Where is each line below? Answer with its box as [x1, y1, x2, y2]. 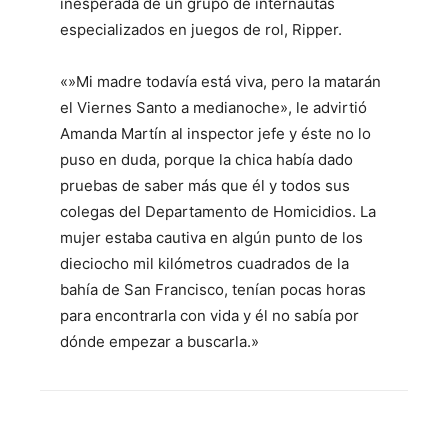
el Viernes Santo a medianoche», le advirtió [60, 97, 367, 117]
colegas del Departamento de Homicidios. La [60, 201, 376, 221]
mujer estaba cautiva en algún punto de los [60, 227, 363, 247]
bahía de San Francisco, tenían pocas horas [60, 279, 366, 299]
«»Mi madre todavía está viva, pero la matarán [60, 71, 381, 91]
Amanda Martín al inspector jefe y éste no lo [60, 123, 371, 143]
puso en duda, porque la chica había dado [60, 149, 353, 169]
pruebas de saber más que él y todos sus [60, 175, 350, 195]
